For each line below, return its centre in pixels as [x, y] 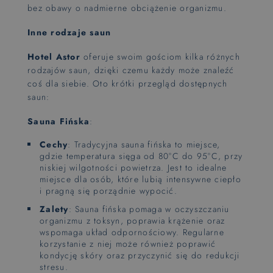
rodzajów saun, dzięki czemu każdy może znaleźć [131, 70]
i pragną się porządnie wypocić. [108, 191]
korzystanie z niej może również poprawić [128, 243]
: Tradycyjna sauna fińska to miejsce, [144, 144]
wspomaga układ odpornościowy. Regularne [132, 232]
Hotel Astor [54, 57]
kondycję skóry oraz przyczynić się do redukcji [140, 255]
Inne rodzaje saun [69, 32]
